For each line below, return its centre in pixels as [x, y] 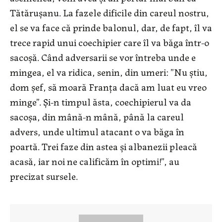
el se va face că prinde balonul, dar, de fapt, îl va [111, 27]
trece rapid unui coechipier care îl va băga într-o [110, 42]
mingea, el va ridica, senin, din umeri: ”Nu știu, [109, 72]
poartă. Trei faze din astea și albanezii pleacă [104, 146]
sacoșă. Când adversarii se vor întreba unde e [103, 57]
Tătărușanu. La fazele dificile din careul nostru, [110, 12]
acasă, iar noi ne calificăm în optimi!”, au [95, 161]
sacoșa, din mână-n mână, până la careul [97, 116]
